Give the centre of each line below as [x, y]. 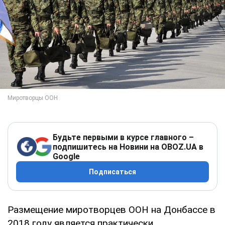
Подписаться [113, 172]
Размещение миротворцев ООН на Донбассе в [111, 209]
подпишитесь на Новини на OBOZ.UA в [128, 147]
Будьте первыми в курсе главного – [123, 137]
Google [66, 156]
